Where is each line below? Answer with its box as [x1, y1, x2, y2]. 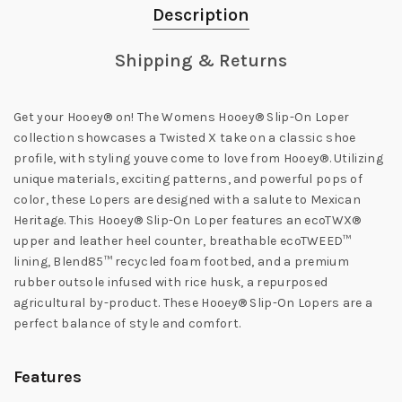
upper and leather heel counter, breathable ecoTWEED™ [13, 233, 352, 249]
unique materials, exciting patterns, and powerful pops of [13, 171, 363, 188]
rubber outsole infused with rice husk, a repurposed [13, 275, 328, 291]
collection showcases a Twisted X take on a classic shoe [13, 130, 356, 146]
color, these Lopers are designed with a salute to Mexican [13, 192, 362, 208]
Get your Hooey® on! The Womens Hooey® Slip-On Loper [13, 109, 350, 126]
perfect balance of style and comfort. [13, 316, 241, 332]
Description [153, 4, 249, 26]
